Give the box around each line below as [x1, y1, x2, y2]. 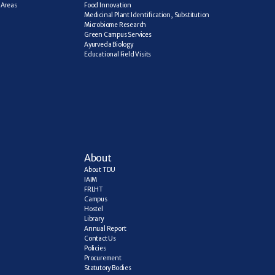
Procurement [84, 254, 122, 262]
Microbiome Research [84, 21, 147, 29]
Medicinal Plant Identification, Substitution [84, 11, 210, 19]
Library [84, 215, 104, 223]
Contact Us [84, 234, 116, 242]
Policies [84, 244, 106, 252]
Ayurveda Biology [84, 41, 133, 48]
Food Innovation [84, 1, 131, 9]
